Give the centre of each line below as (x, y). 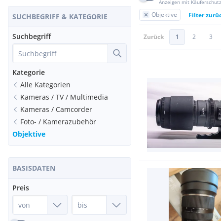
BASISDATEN (34, 168)
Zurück (154, 37)
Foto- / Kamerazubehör (58, 122)
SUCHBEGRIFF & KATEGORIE (60, 17)
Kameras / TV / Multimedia (64, 97)
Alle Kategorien (45, 85)
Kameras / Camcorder (56, 109)
